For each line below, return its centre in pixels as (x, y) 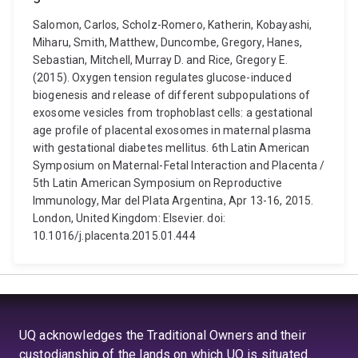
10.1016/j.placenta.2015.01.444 (114, 236)
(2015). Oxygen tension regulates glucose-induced (162, 78)
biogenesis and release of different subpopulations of (172, 95)
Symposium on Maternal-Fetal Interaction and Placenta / (179, 165)
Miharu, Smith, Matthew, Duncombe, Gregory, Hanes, (167, 42)
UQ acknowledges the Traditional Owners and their (163, 335)
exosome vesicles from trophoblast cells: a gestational (173, 113)
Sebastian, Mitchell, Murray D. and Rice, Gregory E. (161, 60)
